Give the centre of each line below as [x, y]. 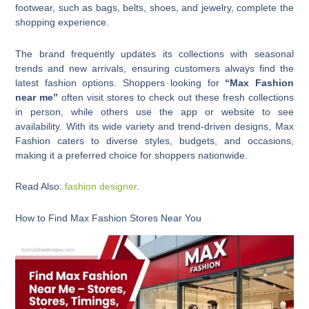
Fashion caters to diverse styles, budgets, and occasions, [154, 140]
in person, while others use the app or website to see [154, 111]
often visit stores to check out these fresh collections [176, 97]
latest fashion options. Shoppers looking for [120, 82]
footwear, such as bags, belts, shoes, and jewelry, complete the [154, 8]
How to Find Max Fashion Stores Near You [109, 218]
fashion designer [101, 187]
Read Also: [40, 187]
